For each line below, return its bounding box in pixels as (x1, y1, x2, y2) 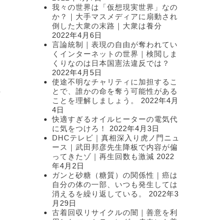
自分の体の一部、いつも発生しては (52, 180, 178, 189)
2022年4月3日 (110, 124, 160, 133)
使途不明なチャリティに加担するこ (52, 78, 178, 86)
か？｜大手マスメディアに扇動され (52, 12, 178, 21)
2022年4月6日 (52, 31, 102, 39)
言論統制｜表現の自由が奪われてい (52, 40, 178, 49)
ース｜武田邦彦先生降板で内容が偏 (52, 143, 178, 151)
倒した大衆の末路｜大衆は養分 (52, 22, 162, 30)
